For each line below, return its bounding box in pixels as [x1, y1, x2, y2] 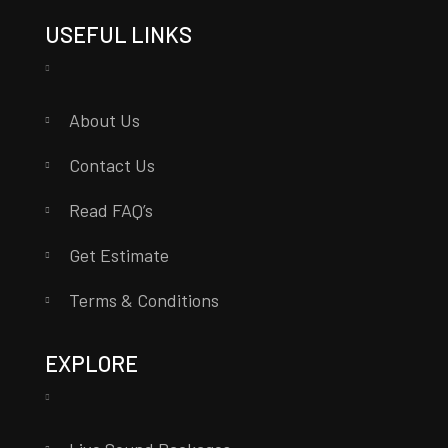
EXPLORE [44, 350, 138, 377]
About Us [68, 109, 140, 132]
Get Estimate [68, 244, 169, 267]
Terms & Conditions [68, 289, 219, 312]
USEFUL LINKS [44, 21, 192, 48]
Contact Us [68, 154, 155, 177]
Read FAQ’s [68, 199, 153, 222]
